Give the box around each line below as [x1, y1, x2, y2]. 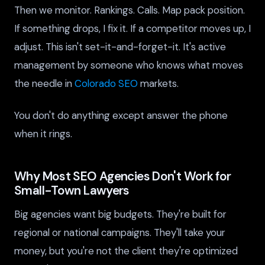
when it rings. [14, 127, 72, 141]
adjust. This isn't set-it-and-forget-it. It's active [14, 40, 226, 53]
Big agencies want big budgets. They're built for [14, 207, 227, 221]
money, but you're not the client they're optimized [14, 244, 238, 257]
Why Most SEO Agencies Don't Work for [14, 168, 231, 185]
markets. [138, 76, 179, 90]
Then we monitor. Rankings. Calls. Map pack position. [14, 3, 245, 17]
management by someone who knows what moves [14, 58, 243, 72]
